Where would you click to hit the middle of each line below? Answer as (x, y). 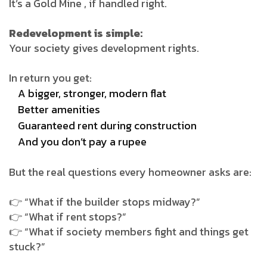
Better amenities (59, 109)
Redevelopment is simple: (76, 33)
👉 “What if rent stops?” (68, 216)
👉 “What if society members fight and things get (129, 231)
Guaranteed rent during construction (107, 125)
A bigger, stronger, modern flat (92, 93)
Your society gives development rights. (104, 48)
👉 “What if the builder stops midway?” (105, 201)
